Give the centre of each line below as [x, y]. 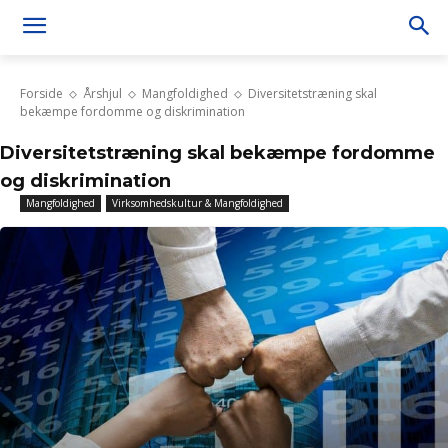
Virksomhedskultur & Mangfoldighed [197, 203]
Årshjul [102, 93]
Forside [41, 93]
